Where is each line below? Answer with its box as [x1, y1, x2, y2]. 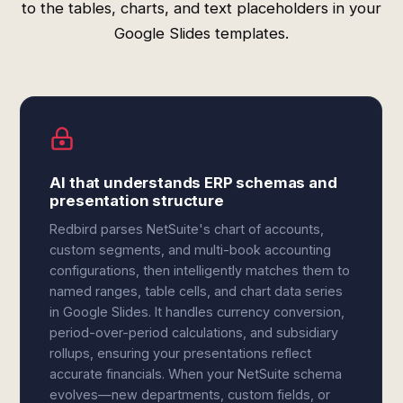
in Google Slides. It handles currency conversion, [49, 304, 345, 319]
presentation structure [49, 192, 224, 210]
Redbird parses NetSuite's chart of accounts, [49, 221, 325, 237]
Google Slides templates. [114, 24, 289, 42]
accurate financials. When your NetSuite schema [49, 366, 343, 381]
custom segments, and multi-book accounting [49, 242, 332, 257]
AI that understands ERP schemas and [49, 174, 337, 192]
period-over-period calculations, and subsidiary [49, 325, 339, 340]
